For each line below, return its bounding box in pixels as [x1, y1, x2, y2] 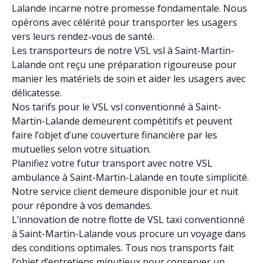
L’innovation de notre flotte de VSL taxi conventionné [12, 213, 245, 226]
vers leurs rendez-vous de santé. [12, 29, 154, 43]
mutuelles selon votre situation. [12, 142, 151, 156]
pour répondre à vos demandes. [12, 198, 152, 212]
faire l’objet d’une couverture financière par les [12, 128, 217, 141]
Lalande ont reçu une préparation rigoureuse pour [12, 58, 237, 71]
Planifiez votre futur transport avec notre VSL [12, 156, 213, 170]
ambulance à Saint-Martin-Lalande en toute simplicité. [12, 170, 249, 184]
